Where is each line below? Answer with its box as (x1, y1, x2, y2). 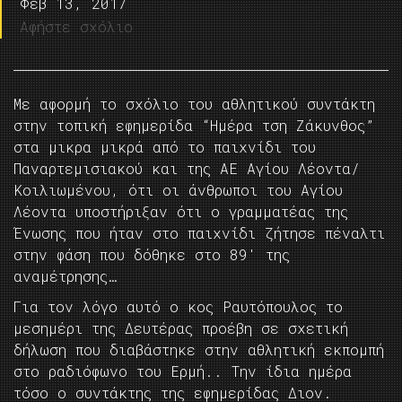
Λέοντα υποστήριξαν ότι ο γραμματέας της (13, 202, 348, 222)
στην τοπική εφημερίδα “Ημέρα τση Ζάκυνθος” (13, 116, 374, 135)
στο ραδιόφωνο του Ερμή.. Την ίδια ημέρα (13, 362, 352, 381)
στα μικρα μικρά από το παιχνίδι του (13, 137, 316, 157)
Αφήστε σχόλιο (20, 17, 133, 37)
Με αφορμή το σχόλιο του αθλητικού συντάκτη (13, 94, 375, 114)
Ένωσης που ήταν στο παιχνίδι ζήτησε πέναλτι (13, 223, 385, 243)
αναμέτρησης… (13, 267, 117, 286)
